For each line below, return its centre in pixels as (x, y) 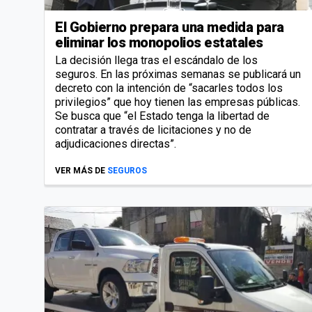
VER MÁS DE (80, 171)
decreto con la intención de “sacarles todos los (169, 88)
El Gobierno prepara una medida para (170, 28)
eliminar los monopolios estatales (159, 43)
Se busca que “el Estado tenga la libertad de (162, 116)
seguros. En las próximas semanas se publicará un (178, 75)
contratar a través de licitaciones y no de (153, 130)
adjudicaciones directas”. (116, 144)
